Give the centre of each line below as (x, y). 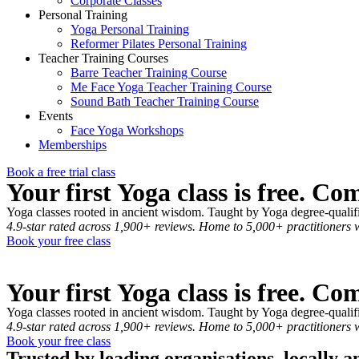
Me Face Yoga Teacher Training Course (171, 87)
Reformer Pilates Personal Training (159, 44)
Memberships (73, 145)
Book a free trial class (61, 172)
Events (56, 116)
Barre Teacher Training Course (149, 73)
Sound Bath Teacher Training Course (165, 101)
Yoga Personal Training (130, 29)
